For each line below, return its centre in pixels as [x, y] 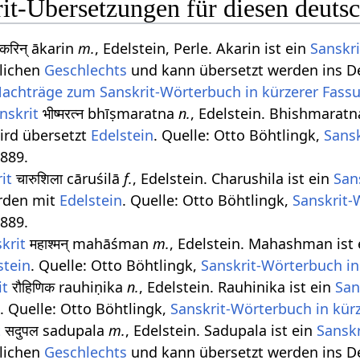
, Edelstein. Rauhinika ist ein [237, 286]
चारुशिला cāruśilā [68, 178]
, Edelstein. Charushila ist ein [233, 178]
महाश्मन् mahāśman [90, 243]
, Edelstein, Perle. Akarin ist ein [203, 48]
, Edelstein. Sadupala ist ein [221, 330]
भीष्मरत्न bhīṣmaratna [109, 113]
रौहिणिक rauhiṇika [68, 286]
